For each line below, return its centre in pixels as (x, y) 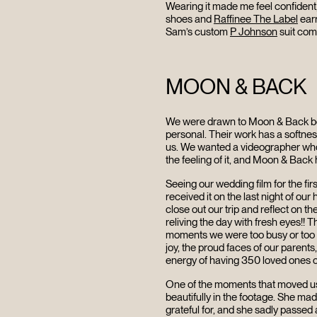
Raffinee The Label (255, 19)
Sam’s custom (197, 32)
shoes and (189, 19)
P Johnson (253, 32)
